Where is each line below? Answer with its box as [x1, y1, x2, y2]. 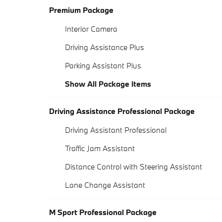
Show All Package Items [65, 78, 151, 89]
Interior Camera [65, 23, 117, 34]
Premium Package [49, 4, 113, 15]
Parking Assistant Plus [65, 60, 141, 70]
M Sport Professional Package [49, 207, 157, 217]
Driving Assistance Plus [65, 42, 144, 52]
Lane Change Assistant [65, 179, 145, 190]
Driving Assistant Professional [65, 124, 166, 135]
